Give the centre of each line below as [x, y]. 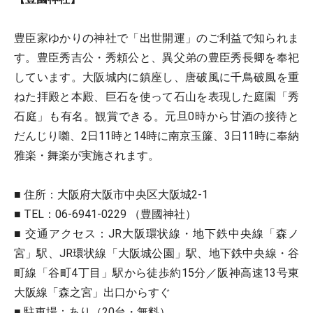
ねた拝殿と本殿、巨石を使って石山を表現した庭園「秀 [156, 97]
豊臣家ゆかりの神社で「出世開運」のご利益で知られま [156, 38]
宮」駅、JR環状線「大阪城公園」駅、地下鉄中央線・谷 [156, 254]
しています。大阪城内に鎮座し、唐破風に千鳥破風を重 [156, 78]
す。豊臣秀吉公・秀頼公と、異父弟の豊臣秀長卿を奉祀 [156, 58]
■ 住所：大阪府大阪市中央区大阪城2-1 [111, 195]
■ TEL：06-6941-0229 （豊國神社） [105, 214]
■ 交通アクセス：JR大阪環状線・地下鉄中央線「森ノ [156, 234]
